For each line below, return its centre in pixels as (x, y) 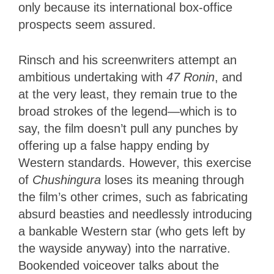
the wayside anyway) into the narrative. (124, 248)
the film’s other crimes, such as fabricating (133, 197)
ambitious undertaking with (92, 77)
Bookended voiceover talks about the (119, 265)
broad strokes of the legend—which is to (128, 111)
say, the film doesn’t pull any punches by (128, 128)
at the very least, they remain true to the (128, 94)
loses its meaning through (172, 180)
